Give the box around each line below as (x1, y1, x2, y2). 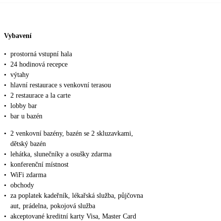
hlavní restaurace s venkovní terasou (10, 81, 111, 89)
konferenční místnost (10, 161, 69, 169)
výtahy (10, 71, 29, 79)
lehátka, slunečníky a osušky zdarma (10, 150, 111, 158)
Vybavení (4, 32, 32, 39)
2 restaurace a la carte (10, 92, 71, 100)
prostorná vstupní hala (10, 50, 72, 58)
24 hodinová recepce (10, 61, 68, 69)
